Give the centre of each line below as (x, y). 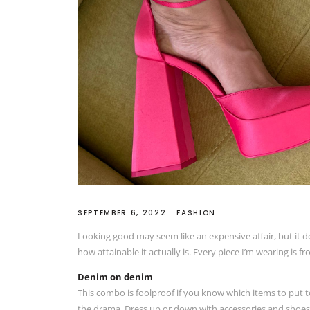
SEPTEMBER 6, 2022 (122, 213)
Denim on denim (115, 276)
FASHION (197, 213)
